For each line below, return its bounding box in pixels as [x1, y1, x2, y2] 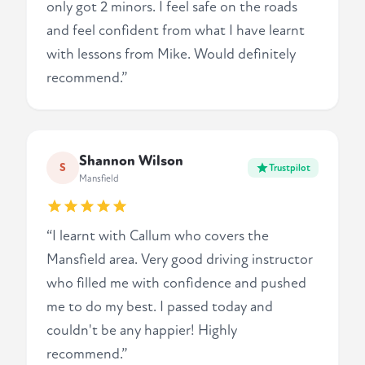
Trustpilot [269, 161, 310, 174]
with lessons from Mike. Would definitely [46, 46, 296, 64]
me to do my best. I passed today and [46, 298, 273, 316]
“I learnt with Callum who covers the [46, 227, 269, 245]
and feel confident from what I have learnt [46, 22, 305, 40]
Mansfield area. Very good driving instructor [46, 251, 313, 269]
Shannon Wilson [79, 152, 183, 170]
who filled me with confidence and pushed [46, 275, 306, 292]
